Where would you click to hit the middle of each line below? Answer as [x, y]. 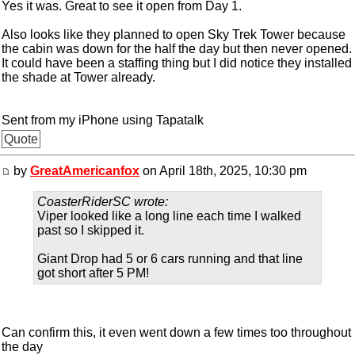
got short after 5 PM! [93, 273]
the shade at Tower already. [78, 77]
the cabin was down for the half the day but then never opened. [177, 49]
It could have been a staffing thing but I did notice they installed [177, 63]
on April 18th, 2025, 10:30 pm [223, 171]
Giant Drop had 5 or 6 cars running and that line [170, 259]
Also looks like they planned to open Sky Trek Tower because [174, 34]
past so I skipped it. [91, 230]
